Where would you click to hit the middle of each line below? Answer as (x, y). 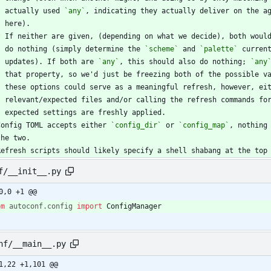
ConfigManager (134, 207)
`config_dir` (136, 126)
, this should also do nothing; (185, 62)
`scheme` (162, 49)
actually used (34, 11)
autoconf (26, 207)
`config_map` (204, 126)
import (90, 207)
